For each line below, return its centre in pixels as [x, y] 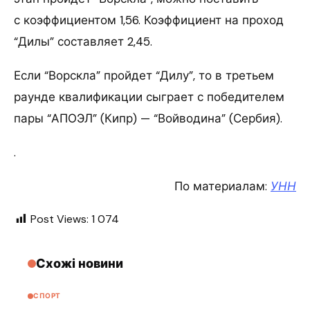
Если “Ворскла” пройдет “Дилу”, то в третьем [144, 75]
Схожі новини [80, 263]
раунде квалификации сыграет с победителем [149, 97]
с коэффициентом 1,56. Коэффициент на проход [149, 20]
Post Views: [60, 219]
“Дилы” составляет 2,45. [83, 41]
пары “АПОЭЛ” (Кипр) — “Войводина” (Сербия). [148, 118]
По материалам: [222, 186]
